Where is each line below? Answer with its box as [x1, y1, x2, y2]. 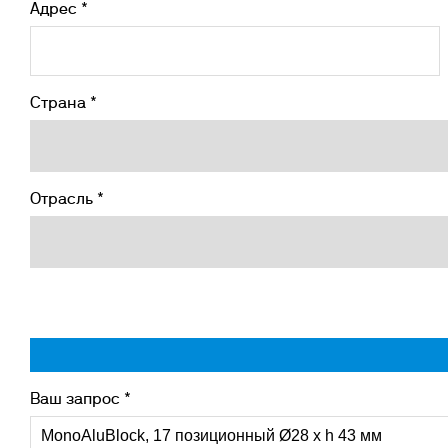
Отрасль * [30, 193, 104, 207]
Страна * [30, 97, 97, 111]
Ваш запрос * [30, 393, 131, 407]
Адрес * [30, 3, 88, 17]
